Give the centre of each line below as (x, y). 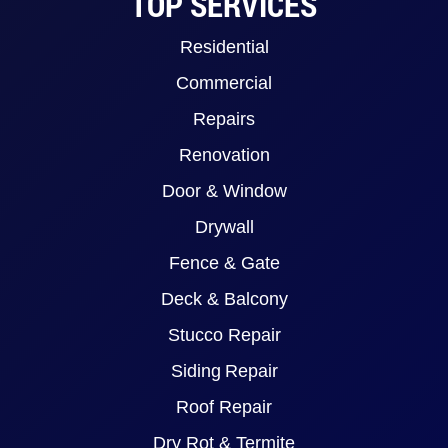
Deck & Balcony (224, 299)
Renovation (224, 155)
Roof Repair (224, 407)
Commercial (224, 83)
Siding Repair (224, 371)
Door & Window (224, 191)
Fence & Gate (224, 263)
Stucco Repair (224, 335)
